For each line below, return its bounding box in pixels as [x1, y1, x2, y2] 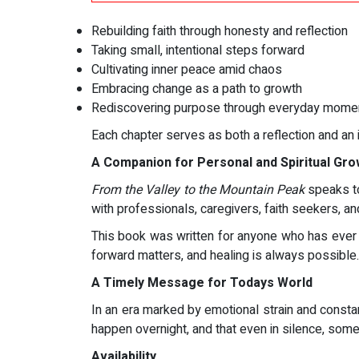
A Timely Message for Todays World [91, 273, 313, 293]
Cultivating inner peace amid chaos [91, 60, 282, 80]
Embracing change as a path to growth [91, 79, 302, 99]
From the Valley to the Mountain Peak [91, 180, 305, 200]
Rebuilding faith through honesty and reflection [91, 22, 348, 42]
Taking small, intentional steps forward [91, 41, 305, 61]
